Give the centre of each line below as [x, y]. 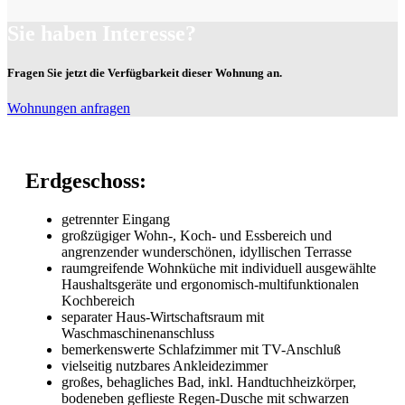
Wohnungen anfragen [69, 108]
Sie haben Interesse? [102, 34]
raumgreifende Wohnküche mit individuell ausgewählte [219, 268]
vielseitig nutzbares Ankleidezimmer [165, 366]
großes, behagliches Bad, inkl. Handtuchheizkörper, [209, 382]
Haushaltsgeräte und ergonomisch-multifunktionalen [210, 285]
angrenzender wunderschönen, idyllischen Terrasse [207, 252]
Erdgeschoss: [86, 181]
